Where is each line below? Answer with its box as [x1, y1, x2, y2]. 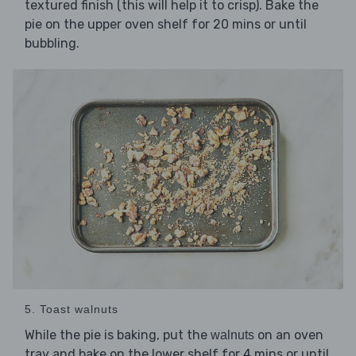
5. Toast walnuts [25, 303, 118, 316]
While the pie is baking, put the [25, 327, 211, 343]
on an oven [254, 327, 323, 343]
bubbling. [25, 35, 79, 51]
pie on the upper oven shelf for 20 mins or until [25, 16, 307, 32]
